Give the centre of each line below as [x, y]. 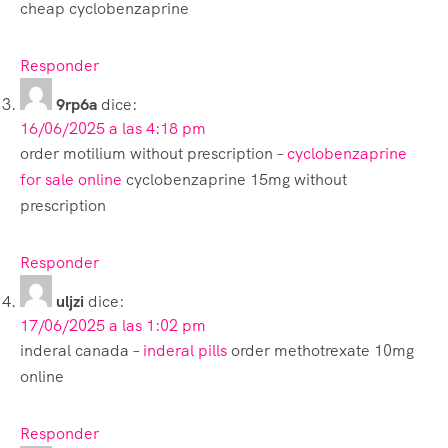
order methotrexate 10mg [320, 350]
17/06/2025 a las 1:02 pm [113, 325]
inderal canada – [81, 350]
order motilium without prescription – [153, 153]
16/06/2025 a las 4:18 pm [113, 128]
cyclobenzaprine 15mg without [234, 179]
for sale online [71, 179]
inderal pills [185, 350]
